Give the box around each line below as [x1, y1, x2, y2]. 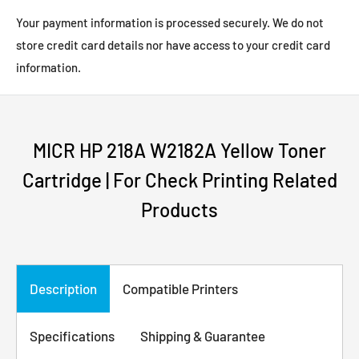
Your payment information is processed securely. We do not [16, 15, 324, 30]
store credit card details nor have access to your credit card [16, 38, 330, 52]
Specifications [30, 328, 115, 344]
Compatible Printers [123, 280, 238, 296]
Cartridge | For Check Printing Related [22, 168, 337, 192]
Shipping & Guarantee [140, 328, 265, 344]
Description [30, 280, 97, 296]
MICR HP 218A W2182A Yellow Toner [33, 139, 326, 162]
